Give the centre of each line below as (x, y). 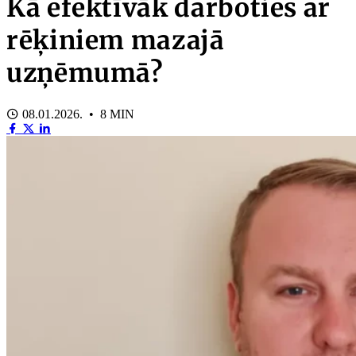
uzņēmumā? (85, 74)
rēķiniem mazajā (116, 41)
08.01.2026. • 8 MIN (77, 114)
